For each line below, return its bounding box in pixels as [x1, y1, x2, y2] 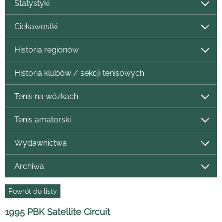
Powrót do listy [8, 187, 57, 195]
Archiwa [14, 161, 44, 171]
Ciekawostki [14, 21, 57, 31]
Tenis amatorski [14, 114, 71, 124]
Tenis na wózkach [14, 91, 78, 101]
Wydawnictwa [14, 138, 67, 148]
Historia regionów [14, 45, 79, 55]
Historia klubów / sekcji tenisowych [14, 68, 144, 78]
